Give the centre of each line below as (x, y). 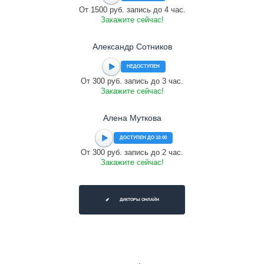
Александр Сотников (132, 47)
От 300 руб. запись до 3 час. (132, 81)
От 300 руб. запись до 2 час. (132, 152)
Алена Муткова (132, 118)
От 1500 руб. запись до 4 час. (132, 10)
